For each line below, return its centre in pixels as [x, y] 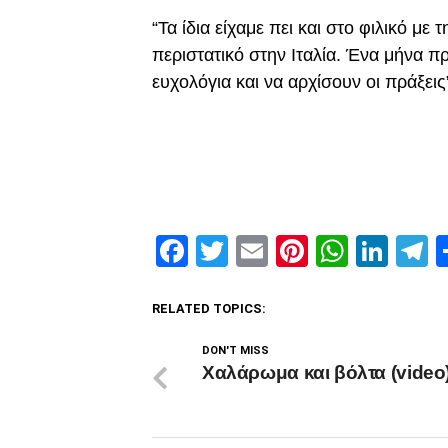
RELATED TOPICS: [209, 308]
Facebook [254, 251]
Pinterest [370, 251]
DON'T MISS [235, 350]
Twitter [277, 251]
